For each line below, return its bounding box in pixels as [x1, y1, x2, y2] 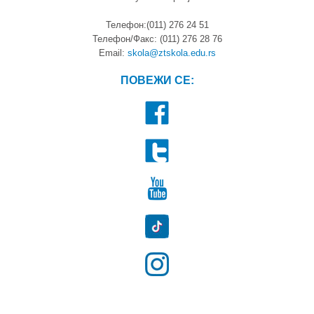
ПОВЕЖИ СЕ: [120, 74, 194, 86]
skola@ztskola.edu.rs [127, 48, 216, 58]
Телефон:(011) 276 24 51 [105, 20, 209, 30]
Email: [98, 48, 128, 58]
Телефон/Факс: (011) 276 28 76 [92, 34, 222, 44]
